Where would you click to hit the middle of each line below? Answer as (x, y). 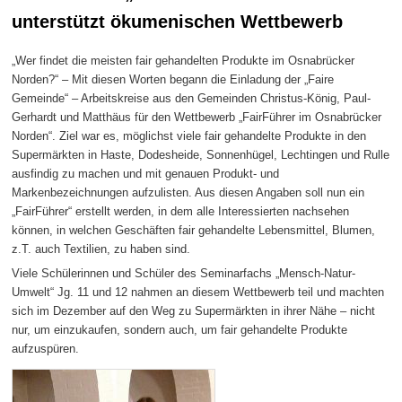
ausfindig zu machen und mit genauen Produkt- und (146, 173)
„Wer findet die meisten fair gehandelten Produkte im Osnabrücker (184, 60)
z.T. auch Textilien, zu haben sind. (101, 249)
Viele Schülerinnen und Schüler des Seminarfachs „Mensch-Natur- (184, 274)
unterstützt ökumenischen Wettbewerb (178, 22)
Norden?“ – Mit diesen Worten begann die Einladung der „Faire (173, 79)
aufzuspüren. (46, 349)
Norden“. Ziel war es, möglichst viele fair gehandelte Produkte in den (189, 135)
